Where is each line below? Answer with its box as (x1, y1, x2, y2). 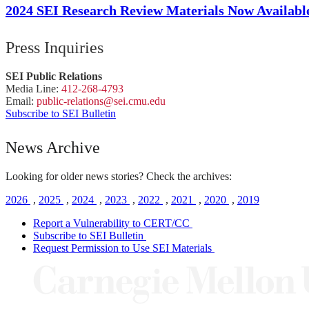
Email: (6, 95, 37, 108)
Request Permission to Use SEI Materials (33, 242, 212, 255)
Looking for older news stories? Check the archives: (6, 170, 232, 183)
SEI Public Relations (6, 70, 102, 83)
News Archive (6, 139, 100, 157)
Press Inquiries (6, 39, 103, 57)
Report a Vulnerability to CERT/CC (33, 217, 190, 230)
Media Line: (6, 83, 61, 95)
